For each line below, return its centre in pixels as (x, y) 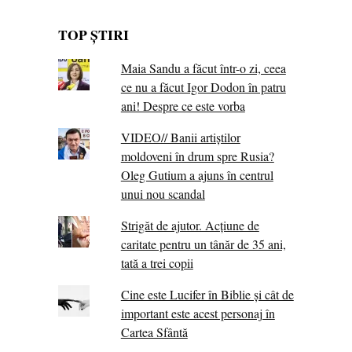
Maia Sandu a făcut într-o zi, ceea (203, 68)
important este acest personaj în (198, 313)
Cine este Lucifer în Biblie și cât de (207, 294)
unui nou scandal (163, 193)
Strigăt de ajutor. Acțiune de (190, 225)
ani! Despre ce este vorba (183, 105)
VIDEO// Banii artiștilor (180, 137)
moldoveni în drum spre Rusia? (197, 156)
